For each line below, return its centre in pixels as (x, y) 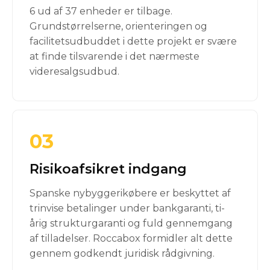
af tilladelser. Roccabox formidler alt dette (131, 238)
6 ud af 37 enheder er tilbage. (101, 11)
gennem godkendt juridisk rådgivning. (122, 253)
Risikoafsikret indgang (108, 169)
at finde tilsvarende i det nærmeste (115, 56)
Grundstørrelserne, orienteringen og (118, 26)
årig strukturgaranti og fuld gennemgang (131, 223)
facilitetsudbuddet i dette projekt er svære (133, 41)
